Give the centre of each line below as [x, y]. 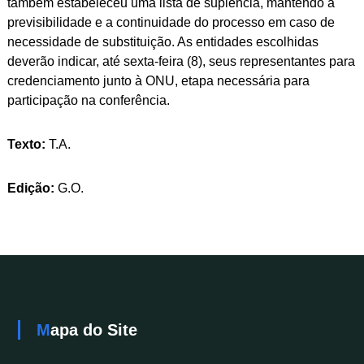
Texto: [28, 145]
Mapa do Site [93, 330]
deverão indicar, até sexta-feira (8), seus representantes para [181, 62]
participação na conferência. [88, 101]
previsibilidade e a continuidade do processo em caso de [171, 23]
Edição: [32, 188]
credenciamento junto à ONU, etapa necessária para [158, 81]
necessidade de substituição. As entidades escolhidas [162, 42]
